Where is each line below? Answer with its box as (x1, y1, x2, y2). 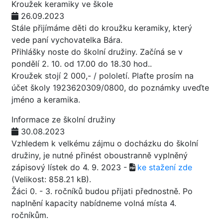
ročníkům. (11, 210, 48, 220)
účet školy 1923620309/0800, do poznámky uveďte (11, 83, 209, 93)
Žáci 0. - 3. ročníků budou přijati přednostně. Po (11, 186, 193, 196)
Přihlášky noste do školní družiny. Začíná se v (11, 47, 183, 57)
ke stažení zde (137, 162, 192, 172)
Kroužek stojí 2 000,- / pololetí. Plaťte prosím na (11, 71, 194, 81)
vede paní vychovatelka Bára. (11, 35, 122, 45)
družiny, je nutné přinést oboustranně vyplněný (11, 150, 188, 160)
